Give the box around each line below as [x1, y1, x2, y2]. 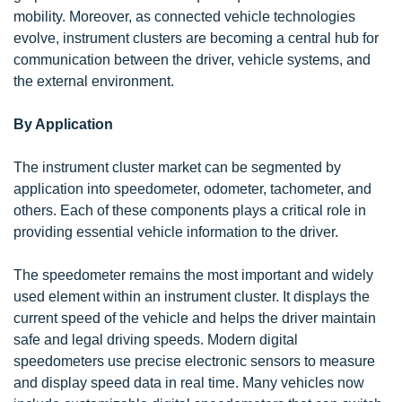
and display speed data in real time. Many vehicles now [13, 374, 364, 390]
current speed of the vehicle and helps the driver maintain [13, 310, 376, 326]
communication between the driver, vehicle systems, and [13, 51, 371, 67]
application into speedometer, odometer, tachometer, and [13, 180, 371, 197]
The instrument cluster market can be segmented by [13, 159, 341, 175]
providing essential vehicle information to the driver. [13, 223, 338, 240]
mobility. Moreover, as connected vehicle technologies [13, 8, 355, 24]
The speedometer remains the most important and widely [13, 267, 373, 283]
